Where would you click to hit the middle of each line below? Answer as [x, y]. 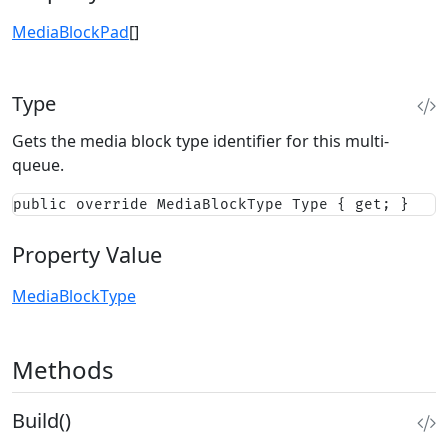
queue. [38, 164]
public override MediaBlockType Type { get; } [211, 204]
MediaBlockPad [70, 31]
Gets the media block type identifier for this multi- [200, 140]
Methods [63, 369]
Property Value [87, 254]
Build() [41, 420]
